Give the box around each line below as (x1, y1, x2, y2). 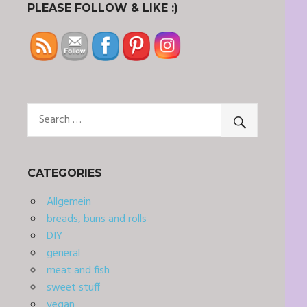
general (46, 245, 80, 263)
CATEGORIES (27, 167, 102, 180)
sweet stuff (46, 279, 100, 297)
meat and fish (46, 262, 110, 280)
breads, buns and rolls (46, 210, 147, 229)
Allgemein (46, 193, 91, 212)
